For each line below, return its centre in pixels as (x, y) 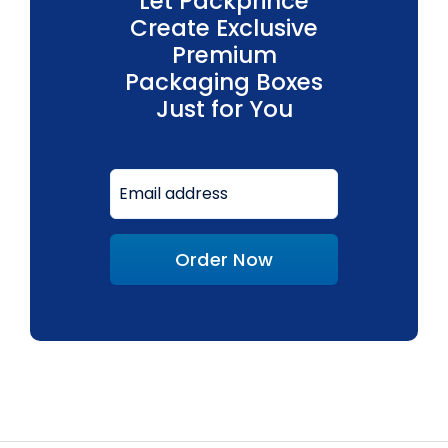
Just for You (224, 108)
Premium (224, 54)
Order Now (224, 259)
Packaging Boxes (224, 81)
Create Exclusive (224, 27)
